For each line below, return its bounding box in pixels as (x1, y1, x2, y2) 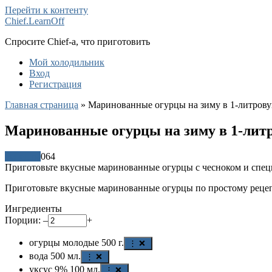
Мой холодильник (29, 57, 104, 67)
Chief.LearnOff (5, 16, 64, 26)
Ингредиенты (5, 203, 62, 214)
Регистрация (29, 79, 81, 89)
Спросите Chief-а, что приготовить (5, 36, 150, 47)
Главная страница (5, 100, 78, 110)
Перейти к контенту (5, 5, 88, 15)
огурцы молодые (29, 237, 99, 248)
